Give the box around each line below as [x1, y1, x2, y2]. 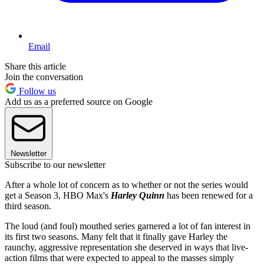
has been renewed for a [167, 190, 253, 201]
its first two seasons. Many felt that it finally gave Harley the [5, 232, 227, 242]
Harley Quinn [111, 190, 167, 201]
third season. [5, 201, 54, 212]
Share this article [5, 61, 66, 72]
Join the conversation [5, 72, 83, 82]
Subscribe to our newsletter [5, 160, 105, 170]
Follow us [16, 86, 56, 97]
